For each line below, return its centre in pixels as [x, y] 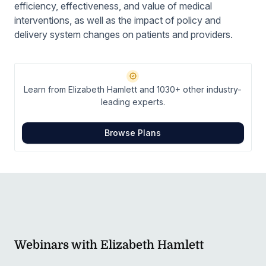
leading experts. [133, 102]
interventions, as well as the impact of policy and [118, 20]
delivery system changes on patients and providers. [123, 35]
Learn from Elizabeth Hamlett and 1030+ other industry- [133, 90]
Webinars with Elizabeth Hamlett [109, 245]
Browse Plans [133, 133]
